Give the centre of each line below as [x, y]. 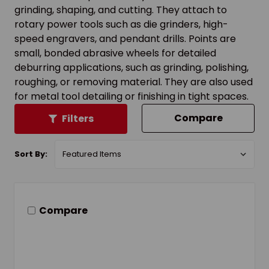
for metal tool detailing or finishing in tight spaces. [131, 97]
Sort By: [31, 154]
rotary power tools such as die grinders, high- [121, 25]
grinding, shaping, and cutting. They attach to [121, 10]
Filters [77, 119]
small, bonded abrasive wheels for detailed [115, 53]
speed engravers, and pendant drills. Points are [125, 39]
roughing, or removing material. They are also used [134, 82]
